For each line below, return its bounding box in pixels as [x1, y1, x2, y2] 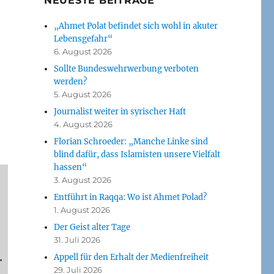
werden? [54, 76, 87, 87]
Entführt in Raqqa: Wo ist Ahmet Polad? [54, 191, 207, 202]
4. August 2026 [54, 119, 113, 129]
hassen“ [54, 161, 87, 172]
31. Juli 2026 [54, 234, 101, 245]
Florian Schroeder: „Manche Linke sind [54, 136, 209, 147]
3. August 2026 [54, 174, 112, 185]
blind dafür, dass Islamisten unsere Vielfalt [54, 149, 221, 160]
